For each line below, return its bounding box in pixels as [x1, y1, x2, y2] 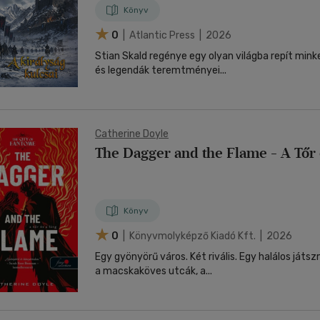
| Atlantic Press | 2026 [121, 29, 231, 41]
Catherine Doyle [95, 128, 169, 140]
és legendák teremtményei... [95, 64, 226, 76]
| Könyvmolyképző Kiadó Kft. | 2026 [121, 229, 292, 242]
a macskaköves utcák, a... [95, 265, 212, 277]
